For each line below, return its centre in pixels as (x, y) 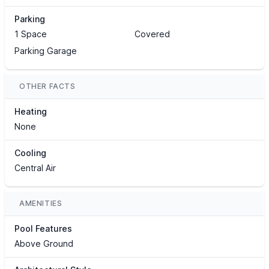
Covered (152, 34)
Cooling (30, 153)
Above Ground (44, 244)
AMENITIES (41, 204)
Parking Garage (46, 51)
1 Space (31, 34)
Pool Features (43, 229)
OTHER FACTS (47, 86)
